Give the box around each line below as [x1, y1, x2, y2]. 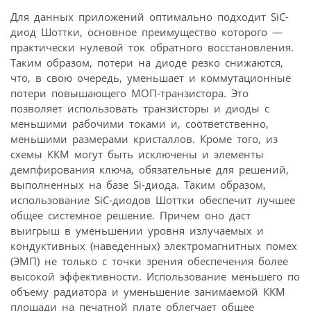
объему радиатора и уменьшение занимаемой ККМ [10, 284, 285, 299]
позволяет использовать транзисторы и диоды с [10, 101, 269, 115]
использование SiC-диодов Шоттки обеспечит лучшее [10, 192, 295, 207]
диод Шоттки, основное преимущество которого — [10, 24, 283, 39]
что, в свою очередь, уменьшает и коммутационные [10, 70, 291, 85]
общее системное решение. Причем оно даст [10, 208, 251, 222]
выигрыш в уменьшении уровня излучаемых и [10, 223, 264, 237]
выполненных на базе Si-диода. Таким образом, [10, 177, 266, 192]
